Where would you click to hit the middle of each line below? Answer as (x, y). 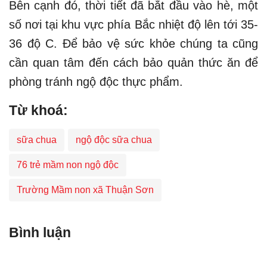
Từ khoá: (38, 110)
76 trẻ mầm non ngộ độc (68, 164)
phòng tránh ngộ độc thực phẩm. (96, 81)
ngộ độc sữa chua (114, 139)
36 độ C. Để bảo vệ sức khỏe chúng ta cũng (133, 43)
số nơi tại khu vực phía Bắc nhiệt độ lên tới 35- (133, 24)
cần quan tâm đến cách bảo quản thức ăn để (133, 62)
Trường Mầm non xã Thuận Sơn (85, 190)
